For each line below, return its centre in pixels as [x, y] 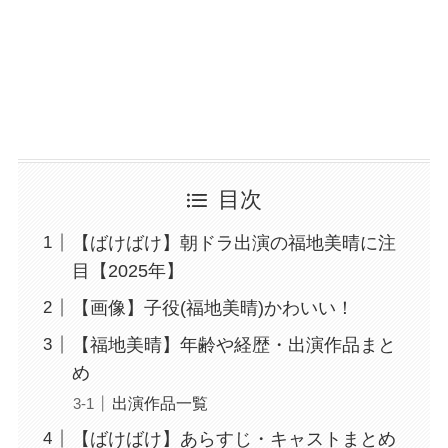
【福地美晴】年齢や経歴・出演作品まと [233, 344]
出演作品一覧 [159, 402]
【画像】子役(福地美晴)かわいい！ [212, 307]
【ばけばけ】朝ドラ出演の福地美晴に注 [233, 242]
